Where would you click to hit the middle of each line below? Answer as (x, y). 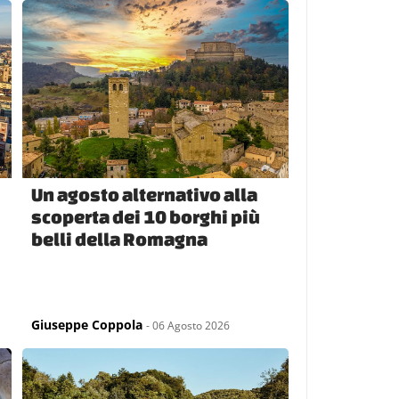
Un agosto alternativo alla (145, 194)
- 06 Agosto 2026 (188, 325)
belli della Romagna (120, 238)
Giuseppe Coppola (87, 324)
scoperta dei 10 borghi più (146, 216)
